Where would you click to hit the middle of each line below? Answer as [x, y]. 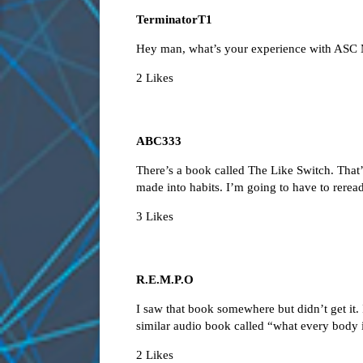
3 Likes [155, 217]
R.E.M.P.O [165, 280]
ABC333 [159, 141]
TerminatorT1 [174, 20]
